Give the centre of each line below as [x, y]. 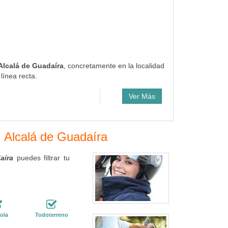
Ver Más [142, 96]
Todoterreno [51, 215]
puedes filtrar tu [42, 158]
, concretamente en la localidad [114, 66]
